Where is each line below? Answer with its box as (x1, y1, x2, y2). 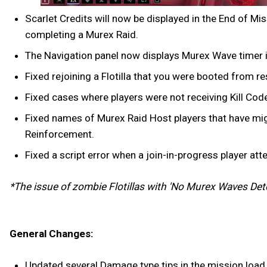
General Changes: (10, 228, 94, 240)
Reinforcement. (24, 128, 94, 140)
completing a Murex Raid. (24, 28, 138, 41)
